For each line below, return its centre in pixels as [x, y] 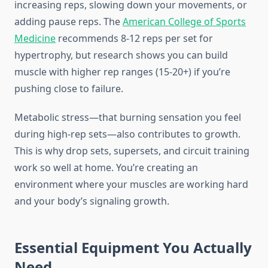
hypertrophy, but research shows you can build [121, 55]
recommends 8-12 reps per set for [134, 39]
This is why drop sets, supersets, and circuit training [132, 151]
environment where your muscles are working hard [131, 185]
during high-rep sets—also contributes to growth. [127, 134]
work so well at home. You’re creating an [106, 168]
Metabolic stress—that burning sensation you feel [128, 118]
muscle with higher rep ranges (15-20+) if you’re [122, 72]
